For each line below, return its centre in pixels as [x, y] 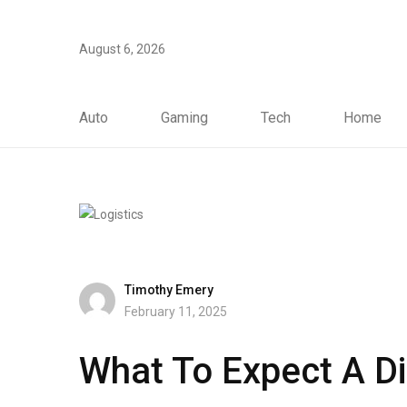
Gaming [184, 118]
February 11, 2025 [176, 311]
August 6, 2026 [122, 49]
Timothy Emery [169, 289]
